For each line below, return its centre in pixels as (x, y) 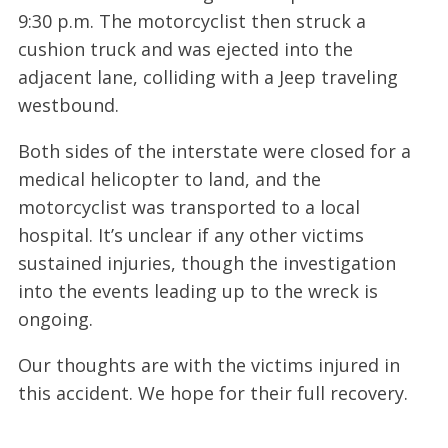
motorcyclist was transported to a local (188, 206)
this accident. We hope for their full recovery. (212, 392)
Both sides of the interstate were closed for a (214, 150)
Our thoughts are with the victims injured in (208, 364)
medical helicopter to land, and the (169, 178)
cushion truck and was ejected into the (185, 48)
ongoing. (55, 318)
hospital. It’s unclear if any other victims (190, 234)
